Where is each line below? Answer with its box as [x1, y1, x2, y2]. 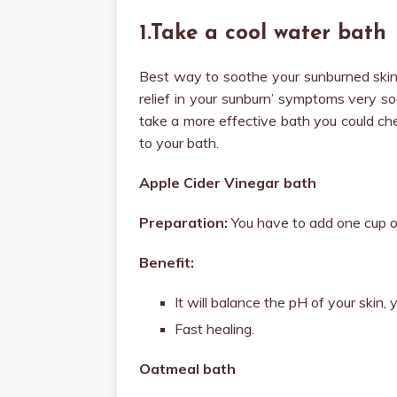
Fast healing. [175, 320, 254, 338]
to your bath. [139, 134, 219, 152]
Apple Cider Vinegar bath [139, 174, 316, 191]
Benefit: [139, 253, 194, 271]
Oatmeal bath [139, 360, 236, 378]
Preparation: [139, 214, 228, 231]
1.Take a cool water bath [139, 23, 386, 44]
